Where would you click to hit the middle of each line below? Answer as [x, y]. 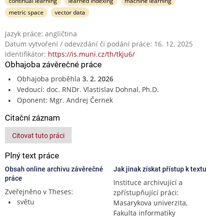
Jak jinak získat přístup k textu [160, 169]
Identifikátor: [26, 54]
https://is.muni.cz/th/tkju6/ [91, 54]
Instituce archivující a [148, 182]
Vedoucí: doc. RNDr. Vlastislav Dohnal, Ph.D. [88, 89]
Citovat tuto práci [38, 135]
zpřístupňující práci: [146, 192]
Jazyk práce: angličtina [41, 33]
